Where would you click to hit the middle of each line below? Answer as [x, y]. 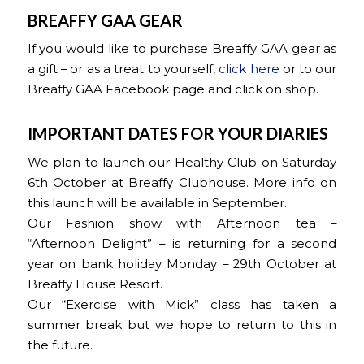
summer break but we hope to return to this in [182, 325]
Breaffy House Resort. [95, 285]
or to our [308, 69]
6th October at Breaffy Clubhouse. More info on [182, 183]
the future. [60, 346]
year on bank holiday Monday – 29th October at [182, 264]
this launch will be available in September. [157, 204]
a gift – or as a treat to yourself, [123, 69]
